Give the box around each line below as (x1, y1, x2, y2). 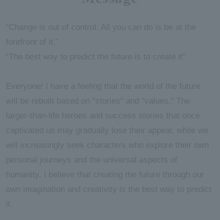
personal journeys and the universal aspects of (5, 155, 177, 165)
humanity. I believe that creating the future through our (5, 170, 204, 180)
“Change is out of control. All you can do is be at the (5, 23, 196, 32)
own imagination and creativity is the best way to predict (5, 185, 212, 194)
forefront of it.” (5, 37, 58, 47)
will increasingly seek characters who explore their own (5, 140, 209, 150)
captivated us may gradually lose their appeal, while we (5, 126, 208, 136)
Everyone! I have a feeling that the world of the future (5, 82, 200, 91)
